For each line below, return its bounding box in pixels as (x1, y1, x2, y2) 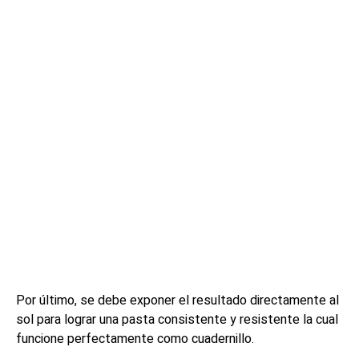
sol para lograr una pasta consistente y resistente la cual (16, 310, 338, 330)
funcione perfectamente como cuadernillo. (16, 329, 254, 349)
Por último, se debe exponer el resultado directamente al (16, 291, 339, 311)
